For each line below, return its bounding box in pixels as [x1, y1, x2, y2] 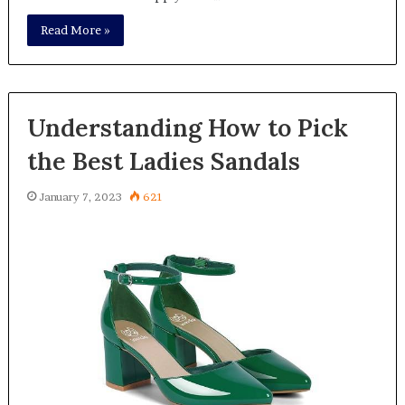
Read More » [40, 22, 110, 37]
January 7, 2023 [38, 189, 122, 203]
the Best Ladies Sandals [26, 145, 300, 176]
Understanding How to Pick [26, 111, 348, 143]
